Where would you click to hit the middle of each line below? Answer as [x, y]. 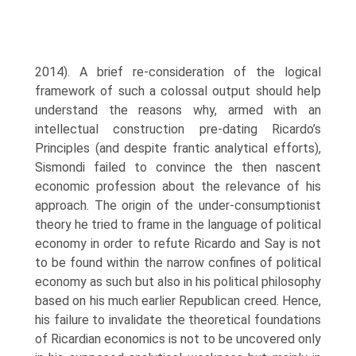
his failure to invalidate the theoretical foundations [178, 320]
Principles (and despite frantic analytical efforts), [178, 148]
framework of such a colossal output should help [178, 91]
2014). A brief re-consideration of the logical [178, 72]
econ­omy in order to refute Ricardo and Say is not [178, 244]
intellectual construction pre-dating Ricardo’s [178, 129]
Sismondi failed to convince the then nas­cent [178, 167]
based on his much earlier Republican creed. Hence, [178, 301]
